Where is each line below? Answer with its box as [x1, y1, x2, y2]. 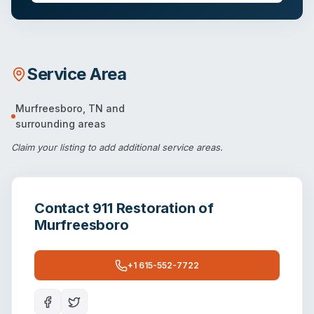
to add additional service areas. [85, 142, 223, 153]
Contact [34, 200, 93, 217]
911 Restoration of [93, 200, 214, 217]
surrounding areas [15, 118, 106, 130]
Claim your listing [11, 142, 85, 153]
